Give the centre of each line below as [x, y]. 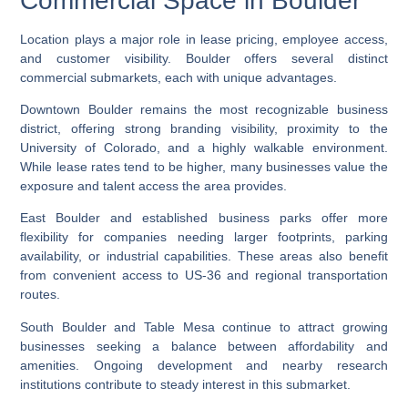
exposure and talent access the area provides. [154, 185]
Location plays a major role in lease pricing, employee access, [204, 39]
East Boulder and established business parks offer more [204, 218]
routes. [41, 295]
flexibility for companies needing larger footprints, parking [204, 237]
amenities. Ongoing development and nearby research [204, 365]
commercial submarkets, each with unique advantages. [179, 77]
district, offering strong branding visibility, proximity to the [204, 128]
